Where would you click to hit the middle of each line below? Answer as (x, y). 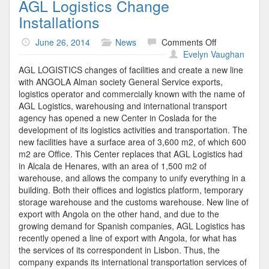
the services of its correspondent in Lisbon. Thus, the (119, 250)
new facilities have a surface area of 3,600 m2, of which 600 (132, 142)
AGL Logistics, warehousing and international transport (123, 106)
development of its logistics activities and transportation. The (133, 130)
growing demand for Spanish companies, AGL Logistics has (132, 226)
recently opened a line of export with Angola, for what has (128, 238)
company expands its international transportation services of (133, 262)
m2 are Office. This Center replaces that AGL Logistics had (131, 154)
